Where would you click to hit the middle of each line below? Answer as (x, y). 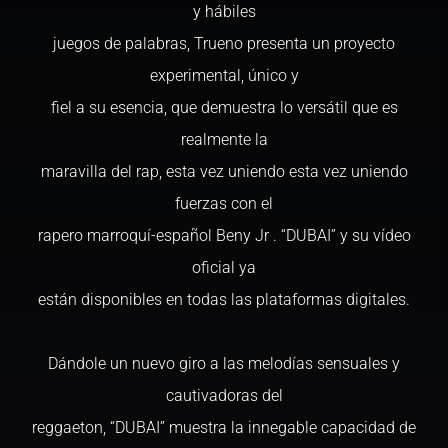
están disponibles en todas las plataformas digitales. (224, 299)
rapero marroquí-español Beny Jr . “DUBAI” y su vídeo (224, 235)
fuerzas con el (224, 203)
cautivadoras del (224, 395)
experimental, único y (224, 75)
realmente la (224, 139)
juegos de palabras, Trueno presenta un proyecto (224, 43)
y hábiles (224, 11)
